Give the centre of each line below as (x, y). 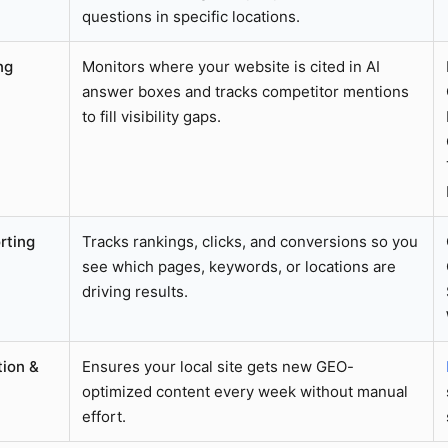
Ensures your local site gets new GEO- (218, 366)
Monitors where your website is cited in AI (231, 66)
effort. (104, 416)
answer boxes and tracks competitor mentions (245, 91)
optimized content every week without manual (245, 391)
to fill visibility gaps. (151, 116)
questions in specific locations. (191, 16)
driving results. (135, 291)
